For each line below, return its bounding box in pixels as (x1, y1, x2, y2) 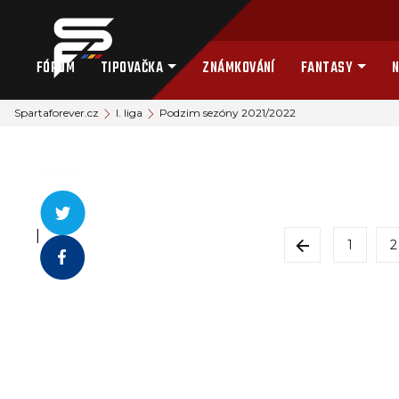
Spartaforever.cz (14, 106, 99, 119)
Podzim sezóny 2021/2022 (159, 106, 296, 119)
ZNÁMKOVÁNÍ (202, 57, 275, 80)
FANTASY (300, 57, 354, 80)
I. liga (116, 106, 142, 119)
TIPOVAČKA (100, 57, 164, 80)
